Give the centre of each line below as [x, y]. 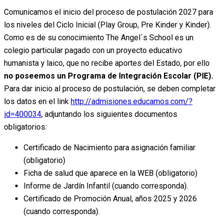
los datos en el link [37, 101]
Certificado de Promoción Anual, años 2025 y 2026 [110, 198]
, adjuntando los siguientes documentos [109, 114]
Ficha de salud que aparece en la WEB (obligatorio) [110, 173]
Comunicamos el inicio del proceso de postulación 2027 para [109, 12]
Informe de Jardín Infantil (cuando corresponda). [106, 186]
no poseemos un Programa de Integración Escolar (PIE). [109, 76]
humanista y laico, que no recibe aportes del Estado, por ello [107, 63]
